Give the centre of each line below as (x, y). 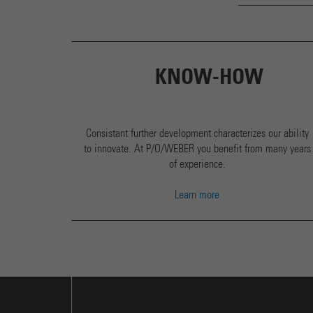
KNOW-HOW (209, 77)
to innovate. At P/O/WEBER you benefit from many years (197, 149)
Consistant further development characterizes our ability (197, 134)
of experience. (197, 165)
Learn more (197, 195)
